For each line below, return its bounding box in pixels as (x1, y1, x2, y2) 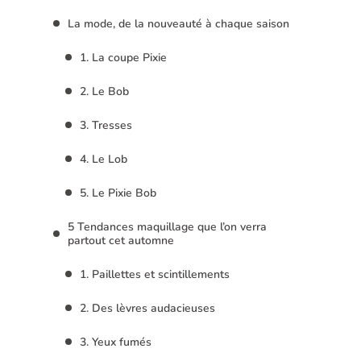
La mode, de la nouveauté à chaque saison (68, 15, 289, 31)
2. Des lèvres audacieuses (80, 300, 215, 316)
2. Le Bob (80, 83, 129, 99)
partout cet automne (68, 232, 174, 248)
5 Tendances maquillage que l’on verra (68, 218, 267, 234)
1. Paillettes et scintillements (80, 266, 230, 282)
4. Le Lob (80, 151, 127, 167)
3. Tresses (80, 117, 132, 133)
